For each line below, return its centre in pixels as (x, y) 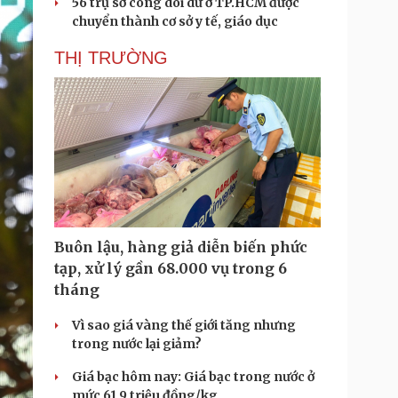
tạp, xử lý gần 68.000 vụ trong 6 (171, 268)
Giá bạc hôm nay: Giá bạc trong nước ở (193, 377)
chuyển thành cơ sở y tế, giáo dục (175, 21)
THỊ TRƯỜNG (111, 58)
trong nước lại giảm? (137, 344)
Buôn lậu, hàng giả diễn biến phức (181, 247)
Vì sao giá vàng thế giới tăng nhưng (184, 325)
